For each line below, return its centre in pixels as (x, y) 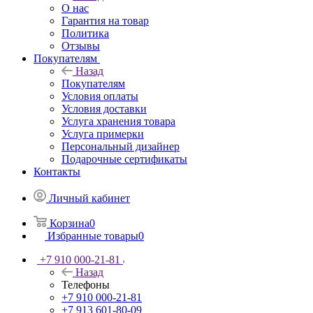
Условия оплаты (100, 121)
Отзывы (81, 71)
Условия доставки (104, 133)
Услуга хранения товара (118, 146)
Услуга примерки (103, 159)
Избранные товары (93, 261)
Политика (85, 58)
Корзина (70, 248)
